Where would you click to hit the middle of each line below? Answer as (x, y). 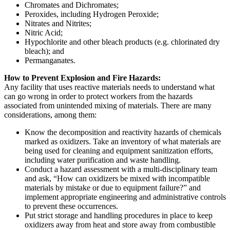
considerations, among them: (50, 114)
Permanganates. (50, 60)
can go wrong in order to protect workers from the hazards (98, 96)
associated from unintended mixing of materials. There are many (108, 105)
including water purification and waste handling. (103, 160)
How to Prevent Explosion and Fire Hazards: (82, 78)
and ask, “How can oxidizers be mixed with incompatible (117, 178)
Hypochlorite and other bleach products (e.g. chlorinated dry (122, 42)
